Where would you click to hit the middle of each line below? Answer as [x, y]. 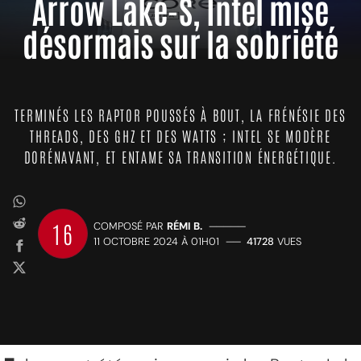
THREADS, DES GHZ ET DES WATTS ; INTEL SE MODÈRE [180, 135]
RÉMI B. [185, 226]
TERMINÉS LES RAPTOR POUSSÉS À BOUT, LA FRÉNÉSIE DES [180, 114]
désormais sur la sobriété [180, 43]
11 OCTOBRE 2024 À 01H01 [156, 241]
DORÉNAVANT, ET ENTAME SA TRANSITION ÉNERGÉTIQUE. [180, 156]
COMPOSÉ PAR [130, 226]
